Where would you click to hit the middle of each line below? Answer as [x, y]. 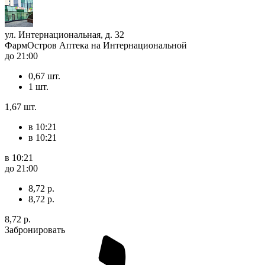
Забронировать [35, 230]
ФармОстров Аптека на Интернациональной [96, 45]
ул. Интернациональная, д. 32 [64, 34]
